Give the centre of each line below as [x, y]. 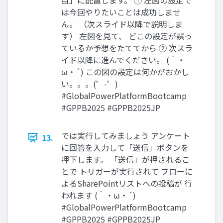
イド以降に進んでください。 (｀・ [123, 60]
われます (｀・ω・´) [99, 195]
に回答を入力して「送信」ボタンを [125, 148]
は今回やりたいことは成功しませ [121, 12]
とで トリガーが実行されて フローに [127, 171]
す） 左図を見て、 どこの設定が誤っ [127, 36]
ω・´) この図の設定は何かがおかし [125, 72]
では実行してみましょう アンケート [126, 136]
